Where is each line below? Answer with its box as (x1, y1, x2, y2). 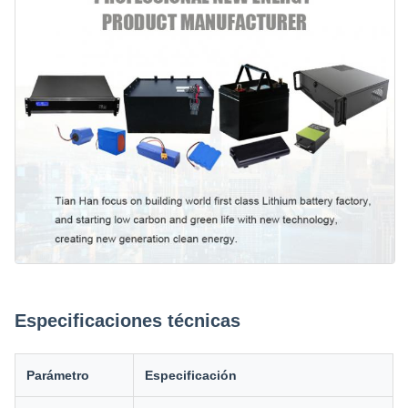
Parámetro (26, 368, 89, 383)
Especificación (145, 368, 237, 383)
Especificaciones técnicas (15, 311, 240, 331)
